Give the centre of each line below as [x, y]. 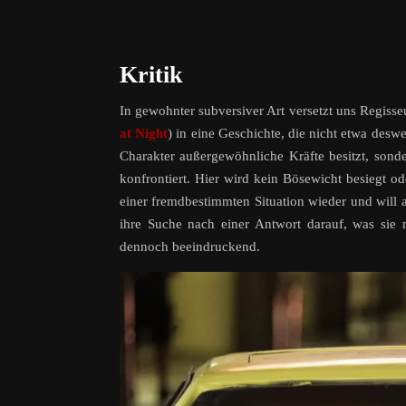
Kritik [151, 75]
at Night [144, 134]
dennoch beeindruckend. [190, 247]
